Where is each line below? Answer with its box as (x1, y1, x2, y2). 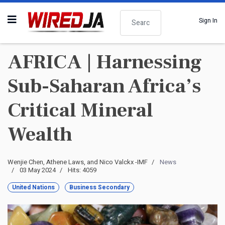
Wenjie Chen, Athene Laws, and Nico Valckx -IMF (8, 157, 148, 167)
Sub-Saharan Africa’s (8, 73, 201, 99)
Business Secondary (69, 183, 130, 192)
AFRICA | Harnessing (8, 49, 202, 75)
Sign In (199, 16, 217, 25)
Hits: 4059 (68, 165, 96, 175)
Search (120, 9, 140, 18)
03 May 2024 (20, 165, 56, 175)
